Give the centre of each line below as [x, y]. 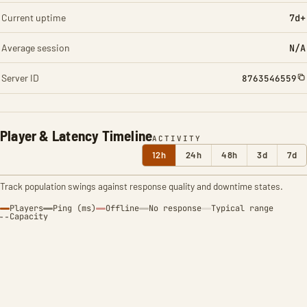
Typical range [242, 208]
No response [175, 208]
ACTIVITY [177, 138]
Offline [122, 208]
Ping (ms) [74, 208]
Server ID [20, 78]
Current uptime [34, 17]
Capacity [29, 217]
